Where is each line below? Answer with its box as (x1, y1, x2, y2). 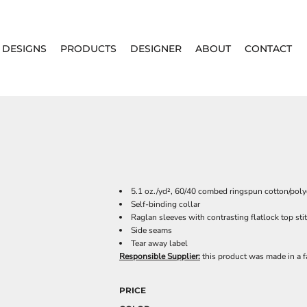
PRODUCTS (60, 42, 116, 55)
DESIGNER (130, 42, 182, 55)
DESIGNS (1, 42, 47, 55)
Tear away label (131, 238, 188, 249)
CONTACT (244, 42, 292, 55)
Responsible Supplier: (119, 251, 200, 262)
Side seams (131, 225, 172, 236)
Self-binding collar (131, 199, 200, 210)
